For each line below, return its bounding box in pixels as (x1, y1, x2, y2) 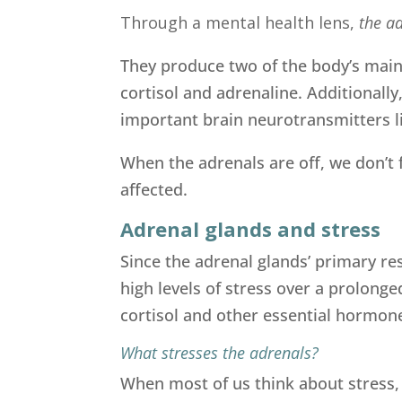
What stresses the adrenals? (120, 341, 319, 363)
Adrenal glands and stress (120, 214, 381, 242)
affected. (120, 178, 188, 200)
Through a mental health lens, (120, 11, 355, 33)
